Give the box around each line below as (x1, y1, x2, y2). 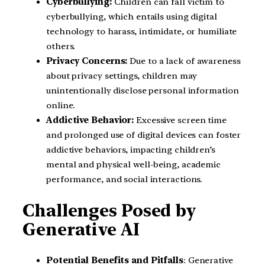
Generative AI (22, 219, 140, 240)
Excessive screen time (134, 115, 227, 126)
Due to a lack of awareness (127, 56, 241, 67)
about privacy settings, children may (46, 70, 198, 82)
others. (46, 41, 76, 52)
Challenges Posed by (22, 200, 197, 221)
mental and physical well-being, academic (46, 159, 221, 170)
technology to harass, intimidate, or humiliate (46, 26, 237, 37)
